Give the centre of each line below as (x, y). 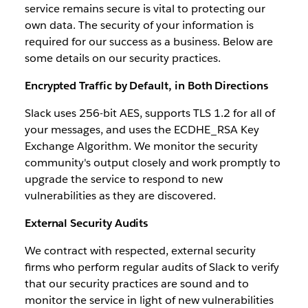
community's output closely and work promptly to (152, 163)
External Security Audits (86, 223)
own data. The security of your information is (139, 25)
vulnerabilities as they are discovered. (120, 196)
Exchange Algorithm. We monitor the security (141, 146)
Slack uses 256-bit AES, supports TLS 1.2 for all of (150, 113)
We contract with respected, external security (140, 251)
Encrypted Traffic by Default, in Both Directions (146, 86)
